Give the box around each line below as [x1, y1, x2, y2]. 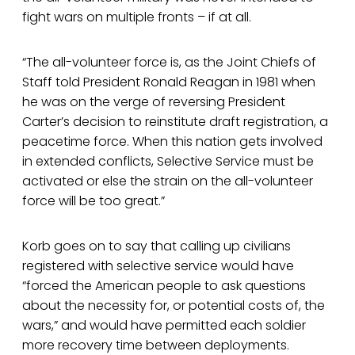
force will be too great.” [22, 192, 165, 211]
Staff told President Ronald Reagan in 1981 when [22, 73, 315, 92]
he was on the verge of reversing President [22, 93, 285, 112]
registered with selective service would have [22, 257, 294, 276]
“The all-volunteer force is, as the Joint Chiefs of [22, 53, 316, 72]
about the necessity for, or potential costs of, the [22, 296, 325, 315]
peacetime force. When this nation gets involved [22, 132, 323, 151]
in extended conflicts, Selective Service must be [22, 152, 314, 171]
